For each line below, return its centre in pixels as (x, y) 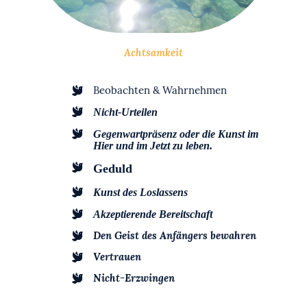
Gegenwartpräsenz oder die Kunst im (176, 134)
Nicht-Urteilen (125, 112)
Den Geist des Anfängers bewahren (175, 236)
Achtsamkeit (153, 53)
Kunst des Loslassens (140, 193)
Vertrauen (117, 257)
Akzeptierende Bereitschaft (153, 214)
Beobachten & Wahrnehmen (160, 90)
